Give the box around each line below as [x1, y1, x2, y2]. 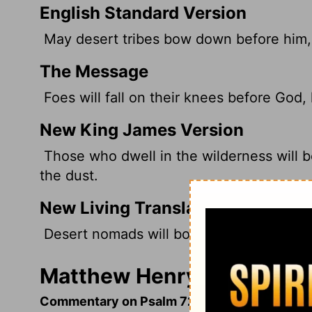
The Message [40, 61, 148, 81]
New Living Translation [40, 197, 228, 218]
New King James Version [40, 119, 244, 140]
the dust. [40, 166, 98, 184]
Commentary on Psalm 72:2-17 [40, 293, 226, 309]
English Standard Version [40, 2, 247, 23]
